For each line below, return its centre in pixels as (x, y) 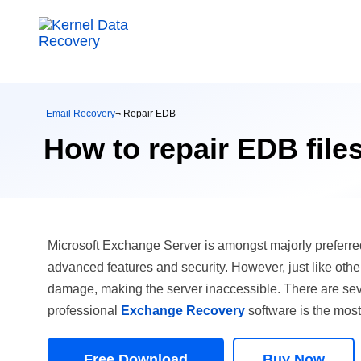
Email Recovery (80, 114)
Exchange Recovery (183, 311)
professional (85, 311)
